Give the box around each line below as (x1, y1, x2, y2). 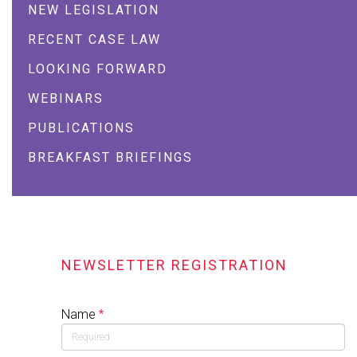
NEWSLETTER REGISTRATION (61, 257, 288, 273)
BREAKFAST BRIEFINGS (28, 150, 193, 165)
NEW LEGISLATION (28, 2, 159, 18)
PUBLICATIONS (28, 120, 135, 135)
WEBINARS (28, 91, 104, 106)
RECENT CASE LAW (28, 32, 161, 47)
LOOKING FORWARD (28, 61, 167, 76)
